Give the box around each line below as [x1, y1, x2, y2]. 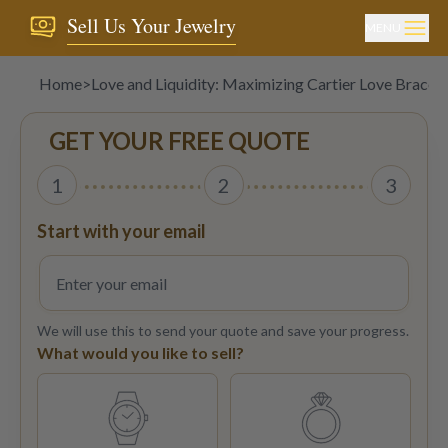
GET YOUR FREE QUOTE [49, 126, 310, 155]
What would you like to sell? [37, 343, 244, 362]
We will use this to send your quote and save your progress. [37, 322, 409, 339]
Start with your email [37, 220, 206, 242]
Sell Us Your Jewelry [66, 11, 236, 39]
